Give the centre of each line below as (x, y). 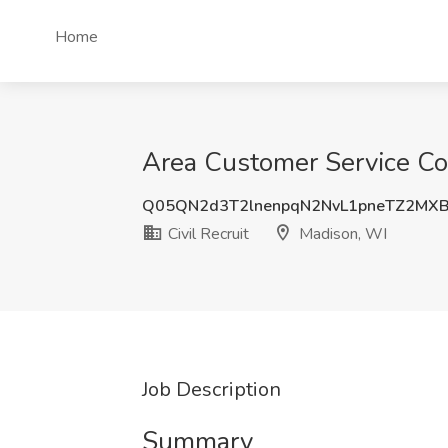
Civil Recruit (206, 234)
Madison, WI (341, 234)
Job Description (211, 389)
